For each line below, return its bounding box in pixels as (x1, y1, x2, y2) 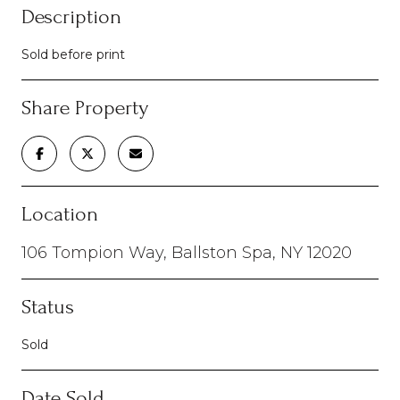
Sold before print (21, 46, 125, 62)
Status (21, 294, 74, 319)
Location (21, 201, 98, 226)
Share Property (21, 95, 148, 120)
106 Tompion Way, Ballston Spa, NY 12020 (21, 242, 352, 262)
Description (21, 4, 121, 29)
